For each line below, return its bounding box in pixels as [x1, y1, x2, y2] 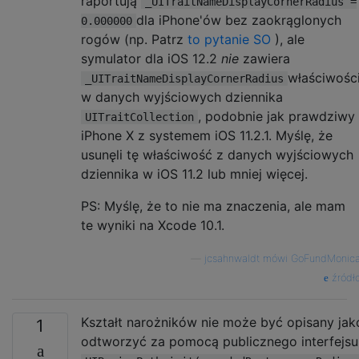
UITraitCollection [85, 111, 194, 124]
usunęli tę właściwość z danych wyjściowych [81, 147, 353, 163]
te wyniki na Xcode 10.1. [81, 217, 224, 234]
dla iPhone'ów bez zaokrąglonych [136, 12, 341, 29]
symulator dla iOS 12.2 [81, 50, 221, 67]
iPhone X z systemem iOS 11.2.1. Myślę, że [81, 127, 333, 144]
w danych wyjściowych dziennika [81, 89, 283, 106]
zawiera [239, 50, 290, 67]
